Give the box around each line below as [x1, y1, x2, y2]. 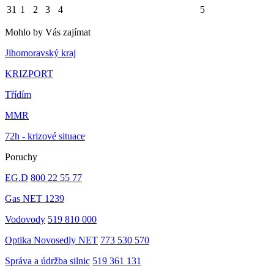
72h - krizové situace [5, 131, 85, 142]
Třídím [5, 89, 31, 100]
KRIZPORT [5, 68, 53, 80]
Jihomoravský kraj [5, 48, 76, 59]
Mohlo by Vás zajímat [5, 27, 91, 38]
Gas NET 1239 [5, 193, 64, 204]
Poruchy [5, 152, 37, 163]
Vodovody [5, 214, 45, 225]
